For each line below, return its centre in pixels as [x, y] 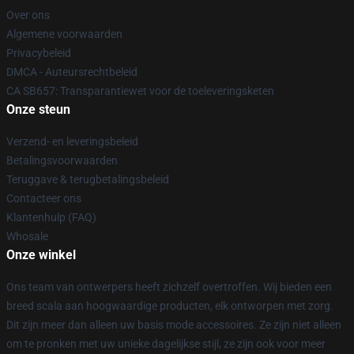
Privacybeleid [39, 53]
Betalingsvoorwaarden [62, 160]
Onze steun [38, 109]
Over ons [28, 15]
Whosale [27, 236]
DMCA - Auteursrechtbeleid [72, 72]
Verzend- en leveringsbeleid [72, 141]
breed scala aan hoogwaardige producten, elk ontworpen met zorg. [170, 306]
